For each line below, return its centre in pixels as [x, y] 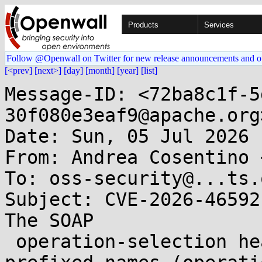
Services [219, 25]
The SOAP [49, 220]
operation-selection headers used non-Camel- [10, 242]
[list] [149, 70]
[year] [128, 70]
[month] [100, 70]
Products [143, 25]
